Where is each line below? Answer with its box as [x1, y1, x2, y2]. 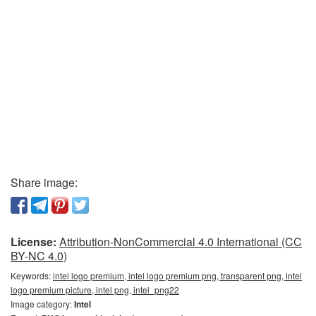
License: [11, 233, 56, 250]
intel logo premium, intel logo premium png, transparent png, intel [53, 269, 302, 282]
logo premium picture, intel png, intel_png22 [11, 284, 179, 296]
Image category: [11, 298, 74, 310]
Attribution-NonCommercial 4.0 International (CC [59, 233, 302, 250]
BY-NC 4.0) [11, 248, 67, 265]
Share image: [11, 174, 78, 191]
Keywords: [11, 269, 53, 282]
